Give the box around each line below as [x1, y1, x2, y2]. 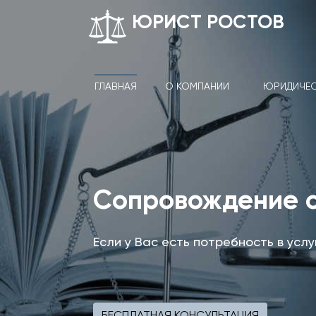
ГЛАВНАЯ [95, 80, 137, 92]
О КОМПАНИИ [165, 80, 229, 92]
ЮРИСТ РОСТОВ [132, 10, 284, 33]
